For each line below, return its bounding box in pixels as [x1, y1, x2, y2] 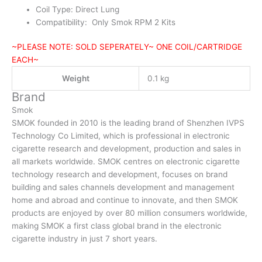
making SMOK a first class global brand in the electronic [12, 221, 222, 231]
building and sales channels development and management [12, 182, 235, 192]
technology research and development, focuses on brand [12, 170, 227, 180]
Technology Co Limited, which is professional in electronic [12, 131, 230, 141]
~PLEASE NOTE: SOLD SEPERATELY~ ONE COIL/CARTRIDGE [12, 42, 242, 52]
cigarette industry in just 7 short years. [12, 234, 157, 244]
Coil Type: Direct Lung [36, 4, 120, 14]
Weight [61, 74, 89, 84]
